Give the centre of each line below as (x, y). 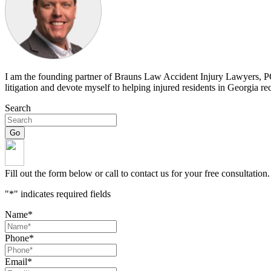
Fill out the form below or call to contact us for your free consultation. (137, 174)
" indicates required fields (62, 194)
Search (18, 108)
